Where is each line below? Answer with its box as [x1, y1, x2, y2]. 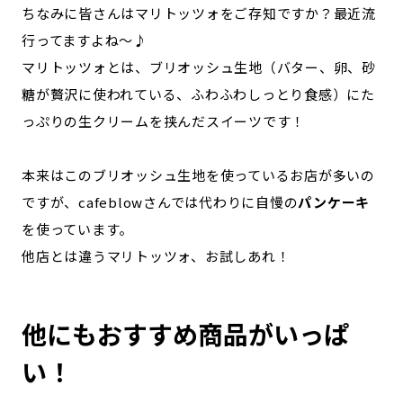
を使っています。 [22, 219, 133, 238]
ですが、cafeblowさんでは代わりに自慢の [22, 193, 299, 211]
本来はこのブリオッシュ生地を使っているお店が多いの [22, 166, 375, 184]
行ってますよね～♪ [22, 31, 148, 49]
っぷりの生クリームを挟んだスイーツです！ [22, 112, 305, 130]
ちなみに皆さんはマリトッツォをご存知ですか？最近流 [22, 4, 376, 22]
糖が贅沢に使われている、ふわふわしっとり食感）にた [22, 85, 375, 103]
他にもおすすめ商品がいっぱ [22, 316, 349, 352]
